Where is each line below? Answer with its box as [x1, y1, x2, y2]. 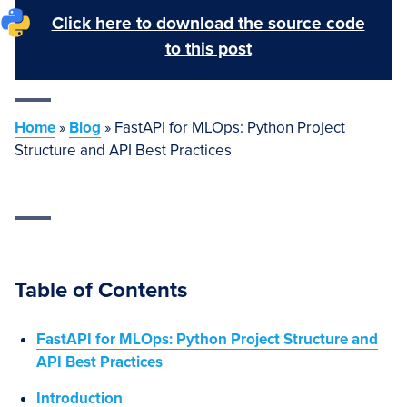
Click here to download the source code [51, 13, 365, 34]
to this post [164, 38, 252, 59]
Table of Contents [15, 277, 187, 303]
